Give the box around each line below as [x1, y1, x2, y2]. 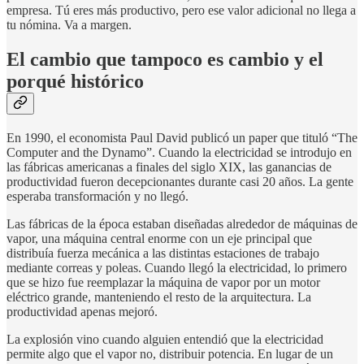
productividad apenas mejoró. [6, 305, 158, 319]
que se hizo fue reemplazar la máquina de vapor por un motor [6, 275, 320, 290]
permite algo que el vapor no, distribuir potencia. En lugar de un [6, 347, 333, 362]
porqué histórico [6, 71, 144, 93]
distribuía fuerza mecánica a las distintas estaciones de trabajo [6, 246, 319, 261]
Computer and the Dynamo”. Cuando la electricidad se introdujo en [6, 145, 352, 160]
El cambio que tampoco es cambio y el [6, 49, 323, 71]
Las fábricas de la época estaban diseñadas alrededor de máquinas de [6, 217, 357, 232]
